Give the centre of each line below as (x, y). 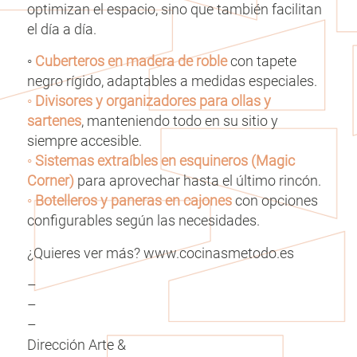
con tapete (261, 61)
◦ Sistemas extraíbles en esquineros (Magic (161, 161)
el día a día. (61, 29)
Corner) (50, 181)
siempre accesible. (84, 141)
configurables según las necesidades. (143, 221)
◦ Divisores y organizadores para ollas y (149, 101)
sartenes (54, 121)
